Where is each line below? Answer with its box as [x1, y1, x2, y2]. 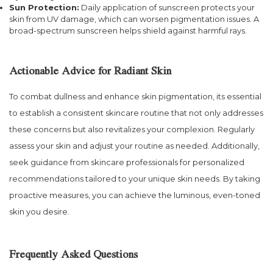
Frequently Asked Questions [9, 250, 138, 261]
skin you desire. [9, 207, 69, 217]
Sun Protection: [9, 2, 79, 13]
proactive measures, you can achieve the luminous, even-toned [9, 190, 260, 200]
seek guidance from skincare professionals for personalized [9, 157, 244, 168]
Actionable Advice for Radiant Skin [9, 66, 171, 78]
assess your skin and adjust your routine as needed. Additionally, [9, 141, 260, 151]
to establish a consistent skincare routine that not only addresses [9, 108, 263, 118]
